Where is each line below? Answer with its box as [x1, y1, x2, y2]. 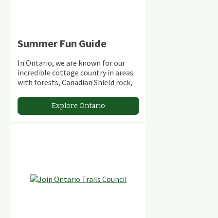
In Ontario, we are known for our [18, 57, 125, 68]
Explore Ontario [52, 101, 105, 110]
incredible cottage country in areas [18, 67, 133, 77]
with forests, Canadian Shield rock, [18, 77, 132, 87]
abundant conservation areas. [18, 96, 116, 107]
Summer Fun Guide [18, 36, 107, 50]
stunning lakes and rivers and [18, 87, 114, 97]
